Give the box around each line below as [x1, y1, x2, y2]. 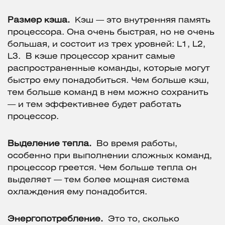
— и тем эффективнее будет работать [8, 101, 181, 109]
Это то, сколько [108, 215, 179, 223]
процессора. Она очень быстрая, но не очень [8, 29, 214, 37]
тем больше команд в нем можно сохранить [8, 89, 208, 97]
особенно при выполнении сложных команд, [8, 152, 212, 160]
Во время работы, [94, 140, 177, 148]
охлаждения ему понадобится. [8, 188, 147, 196]
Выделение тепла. [8, 140, 91, 148]
